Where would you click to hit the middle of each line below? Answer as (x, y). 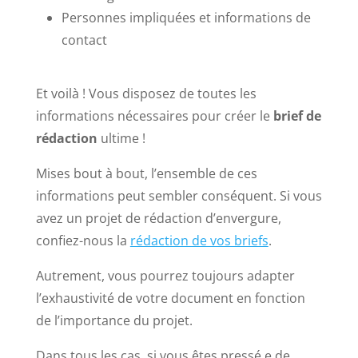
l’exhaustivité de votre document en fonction (170, 298)
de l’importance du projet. (114, 320)
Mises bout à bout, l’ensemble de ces (146, 173)
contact (84, 40)
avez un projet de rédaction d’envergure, (158, 218)
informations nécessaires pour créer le (154, 115)
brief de (297, 115)
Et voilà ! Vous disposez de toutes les (146, 93)
